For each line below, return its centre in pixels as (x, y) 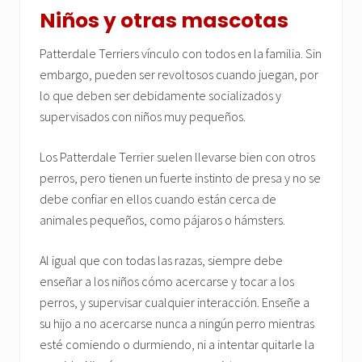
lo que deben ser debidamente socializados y (160, 96)
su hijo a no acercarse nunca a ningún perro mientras (177, 324)
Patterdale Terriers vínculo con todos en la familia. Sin (181, 54)
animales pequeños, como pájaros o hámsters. (162, 220)
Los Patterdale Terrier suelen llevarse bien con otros (177, 157)
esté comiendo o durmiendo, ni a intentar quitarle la (177, 345)
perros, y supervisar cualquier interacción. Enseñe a (175, 303)
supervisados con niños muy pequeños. (143, 117)
